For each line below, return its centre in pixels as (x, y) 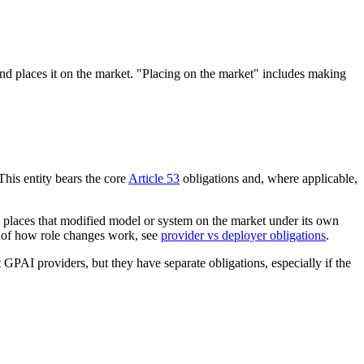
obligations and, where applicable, (269, 179)
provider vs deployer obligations (243, 236)
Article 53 (154, 179)
